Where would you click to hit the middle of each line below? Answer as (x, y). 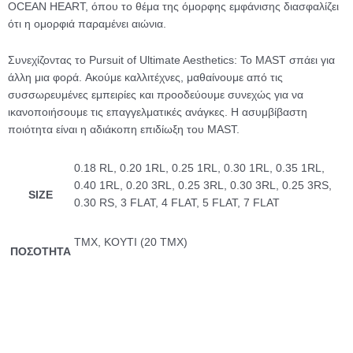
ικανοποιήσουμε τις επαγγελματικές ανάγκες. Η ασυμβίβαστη (158, 112)
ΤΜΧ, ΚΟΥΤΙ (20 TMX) (131, 242)
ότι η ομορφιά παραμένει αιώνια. (87, 24)
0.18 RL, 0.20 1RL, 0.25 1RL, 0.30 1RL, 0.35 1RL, (199, 168)
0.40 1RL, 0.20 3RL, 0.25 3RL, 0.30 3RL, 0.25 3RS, (203, 185)
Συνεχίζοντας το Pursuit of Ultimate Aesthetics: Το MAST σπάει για (171, 60)
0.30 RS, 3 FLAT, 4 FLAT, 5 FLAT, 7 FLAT (177, 203)
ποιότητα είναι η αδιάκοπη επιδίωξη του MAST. (124, 129)
